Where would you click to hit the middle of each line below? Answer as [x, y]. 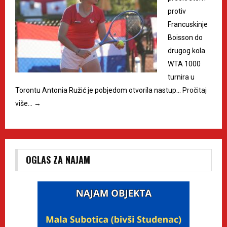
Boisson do [185, 37]
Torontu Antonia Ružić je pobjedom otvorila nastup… [99, 90]
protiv [177, 11]
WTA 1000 [184, 64]
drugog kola [186, 50]
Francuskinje [188, 24]
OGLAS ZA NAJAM [58, 159]
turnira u [181, 77]
